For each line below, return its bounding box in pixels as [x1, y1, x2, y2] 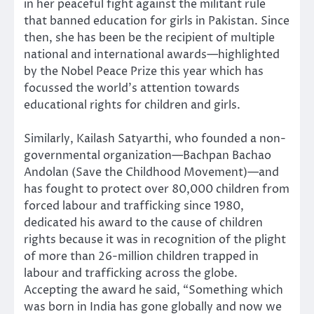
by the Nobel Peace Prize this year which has [24, 63, 264, 79]
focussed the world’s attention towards [24, 80, 240, 96]
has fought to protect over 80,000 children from [24, 181, 289, 197]
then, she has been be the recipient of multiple [24, 29, 275, 46]
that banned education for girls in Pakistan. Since [24, 13, 289, 29]
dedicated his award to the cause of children [24, 214, 263, 231]
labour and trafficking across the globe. [24, 265, 238, 281]
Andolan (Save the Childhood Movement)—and [24, 164, 279, 180]
